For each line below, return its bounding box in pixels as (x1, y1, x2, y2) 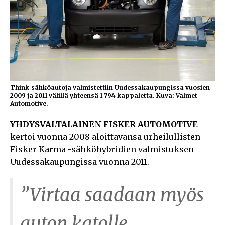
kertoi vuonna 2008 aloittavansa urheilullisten (10, 131, 200, 142)
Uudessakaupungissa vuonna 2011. (10, 156, 149, 167)
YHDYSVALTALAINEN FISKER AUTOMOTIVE (10, 119, 198, 129)
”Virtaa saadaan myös (20, 183, 204, 206)
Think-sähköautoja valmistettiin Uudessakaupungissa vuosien (10, 83, 210, 91)
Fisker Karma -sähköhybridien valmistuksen (10, 144, 194, 154)
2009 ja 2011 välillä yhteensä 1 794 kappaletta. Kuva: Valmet (10, 91, 197, 99)
